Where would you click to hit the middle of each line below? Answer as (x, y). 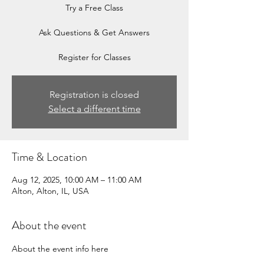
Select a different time (94, 109)
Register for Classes (94, 57)
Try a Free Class (94, 8)
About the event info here (60, 249)
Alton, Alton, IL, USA (50, 191)
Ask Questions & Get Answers (94, 33)
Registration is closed (94, 95)
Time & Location (49, 157)
